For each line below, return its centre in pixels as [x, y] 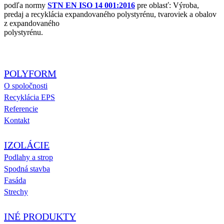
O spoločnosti [26, 85]
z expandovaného [32, 23]
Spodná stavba [27, 168]
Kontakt [17, 120]
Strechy [16, 191]
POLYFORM [30, 73]
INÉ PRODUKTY [40, 216]
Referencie [21, 108]
